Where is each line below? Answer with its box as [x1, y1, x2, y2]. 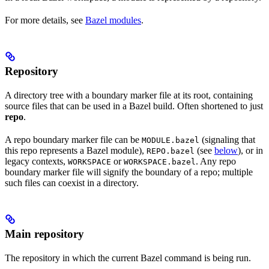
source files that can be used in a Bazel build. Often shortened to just [5, 101, 263, 112]
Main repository [5, 228, 84, 241]
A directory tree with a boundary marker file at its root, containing [5, 90, 253, 101]
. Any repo [196, 156, 236, 167]
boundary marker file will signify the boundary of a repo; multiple [5, 167, 253, 178]
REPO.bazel [147, 147, 195, 156]
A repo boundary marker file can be [5, 134, 142, 145]
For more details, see [5, 15, 85, 26]
